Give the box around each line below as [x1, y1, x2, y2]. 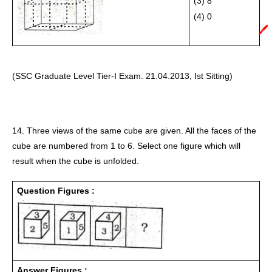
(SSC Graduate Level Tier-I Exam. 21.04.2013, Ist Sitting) [12, 70, 233, 81]
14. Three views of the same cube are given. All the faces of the [12, 125, 256, 135]
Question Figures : [16, 185, 95, 195]
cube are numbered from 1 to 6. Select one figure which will [12, 140, 240, 151]
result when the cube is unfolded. [12, 155, 141, 166]
